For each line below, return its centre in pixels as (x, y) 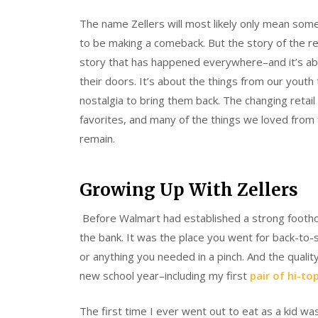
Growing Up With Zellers (189, 190)
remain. (99, 138)
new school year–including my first (165, 276)
